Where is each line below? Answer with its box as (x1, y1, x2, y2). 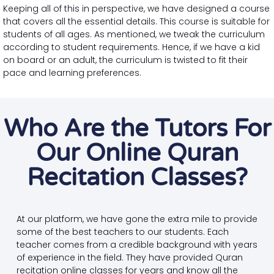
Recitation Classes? (26, 162, 248, 192)
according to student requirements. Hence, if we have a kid (3, 40, 260, 53)
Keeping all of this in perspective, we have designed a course (3, 2, 270, 15)
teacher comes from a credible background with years (16, 238, 257, 251)
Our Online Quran (35, 138, 239, 168)
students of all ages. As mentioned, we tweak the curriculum (3, 28, 265, 40)
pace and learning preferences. (3, 66, 141, 79)
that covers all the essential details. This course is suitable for (3, 15, 270, 28)
